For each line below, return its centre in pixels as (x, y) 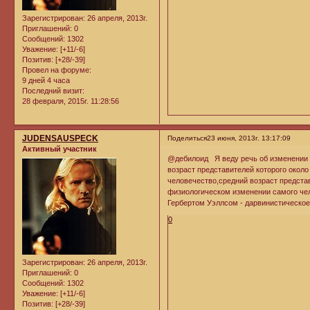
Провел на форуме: (57, 70)
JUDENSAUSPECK (60, 139)
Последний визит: (53, 90)
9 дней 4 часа (46, 80)
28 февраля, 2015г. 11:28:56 (71, 101)
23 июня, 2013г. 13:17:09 (249, 138)
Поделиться (188, 138)
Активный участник (60, 149)
